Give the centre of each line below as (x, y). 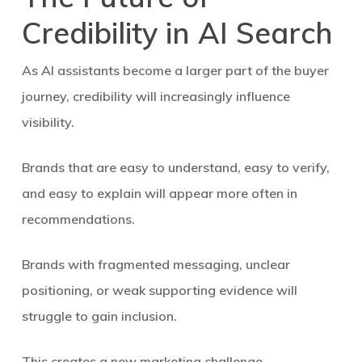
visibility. (48, 122)
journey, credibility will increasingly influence (156, 96)
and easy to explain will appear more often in (159, 193)
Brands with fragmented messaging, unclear (156, 264)
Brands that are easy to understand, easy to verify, (175, 167)
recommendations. (78, 219)
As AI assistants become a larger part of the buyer (175, 70)
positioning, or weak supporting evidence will (159, 290)
